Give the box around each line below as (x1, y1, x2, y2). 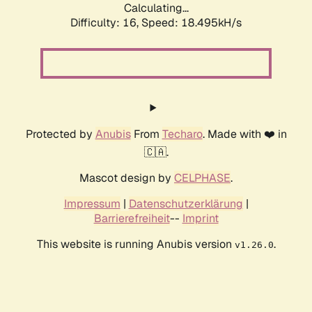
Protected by (25, 127, 95, 142)
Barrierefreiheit (93, 211, 170, 226)
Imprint (182, 211, 219, 226)
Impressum (63, 196, 120, 212)
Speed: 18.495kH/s (141, 15, 242, 31)
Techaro (162, 127, 203, 142)
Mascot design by (79, 171, 174, 186)
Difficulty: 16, (70, 15, 141, 31)
